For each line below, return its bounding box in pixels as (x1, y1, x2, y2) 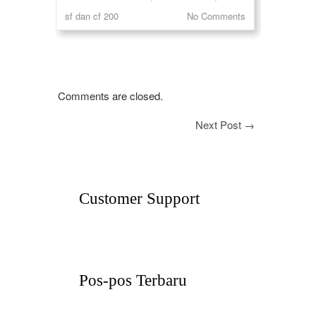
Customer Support (79, 190, 200, 207)
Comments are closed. (58, 88, 163, 103)
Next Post (195, 117, 245, 132)
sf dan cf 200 (65, 9, 119, 23)
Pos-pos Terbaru (79, 272, 187, 289)
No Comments (187, 9, 246, 23)
